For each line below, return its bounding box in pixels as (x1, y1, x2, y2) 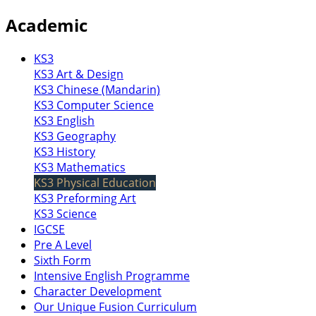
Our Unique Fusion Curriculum (34, 298, 197, 315)
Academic (6, 13, 87, 37)
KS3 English (34, 112, 95, 128)
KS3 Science (34, 205, 97, 221)
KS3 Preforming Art (34, 190, 136, 206)
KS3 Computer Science (34, 97, 154, 113)
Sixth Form (34, 252, 91, 268)
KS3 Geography (34, 128, 116, 144)
